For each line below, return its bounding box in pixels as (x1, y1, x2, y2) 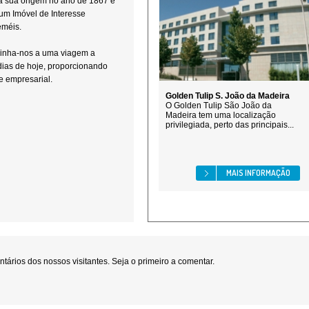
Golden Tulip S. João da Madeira (166, 91, 290, 101)
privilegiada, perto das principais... (166, 120, 294, 130)
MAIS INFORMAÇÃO (226, 168, 290, 178)
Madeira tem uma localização (166, 110, 276, 120)
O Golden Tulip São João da (166, 101, 272, 110)
